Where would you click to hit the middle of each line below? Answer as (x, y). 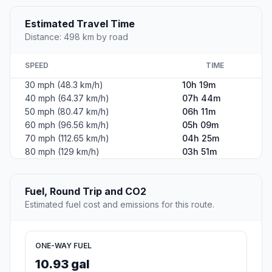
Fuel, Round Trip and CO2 (86, 191)
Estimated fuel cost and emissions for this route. (120, 204)
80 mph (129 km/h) (62, 151)
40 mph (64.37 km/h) (67, 98)
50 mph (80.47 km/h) (67, 111)
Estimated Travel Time (80, 23)
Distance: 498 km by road (76, 36)
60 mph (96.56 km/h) (67, 124)
